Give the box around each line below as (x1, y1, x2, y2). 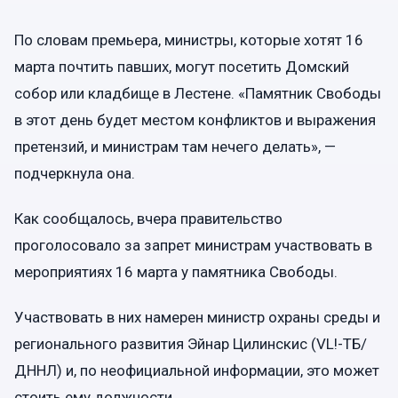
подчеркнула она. (14, 163, 135, 182)
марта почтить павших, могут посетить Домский (14, 57, 349, 76)
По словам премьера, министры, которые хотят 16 (14, 30, 363, 49)
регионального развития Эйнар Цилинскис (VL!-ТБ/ (14, 335, 367, 353)
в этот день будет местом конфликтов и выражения (14, 110, 376, 129)
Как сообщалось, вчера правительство (14, 209, 283, 227)
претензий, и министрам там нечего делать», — (14, 137, 336, 155)
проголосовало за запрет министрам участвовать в (14, 235, 372, 254)
